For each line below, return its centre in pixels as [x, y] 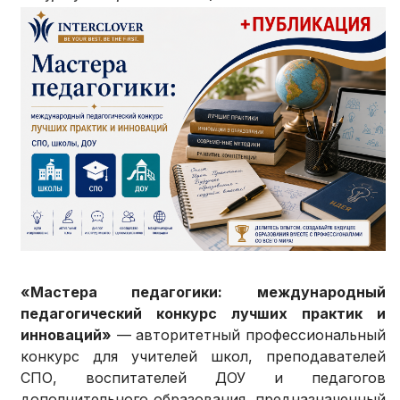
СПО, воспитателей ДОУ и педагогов [203, 377]
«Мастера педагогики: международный [203, 292]
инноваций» [67, 334]
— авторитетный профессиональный [249, 334]
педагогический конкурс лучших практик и [203, 313]
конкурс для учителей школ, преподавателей [203, 356]
